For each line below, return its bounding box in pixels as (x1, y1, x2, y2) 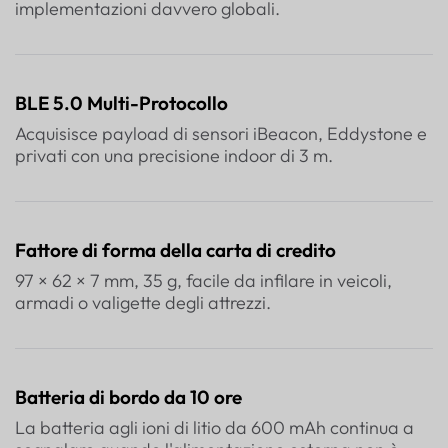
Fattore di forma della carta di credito (15, 237, 336, 262)
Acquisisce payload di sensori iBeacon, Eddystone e (15, 121, 427, 145)
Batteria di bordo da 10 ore (15, 384, 242, 409)
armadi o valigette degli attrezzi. (15, 290, 271, 314)
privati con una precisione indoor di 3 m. (15, 143, 333, 167)
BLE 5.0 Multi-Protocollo (15, 90, 228, 115)
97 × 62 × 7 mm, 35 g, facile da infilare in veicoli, (15, 268, 392, 292)
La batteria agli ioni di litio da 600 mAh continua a (15, 415, 414, 439)
